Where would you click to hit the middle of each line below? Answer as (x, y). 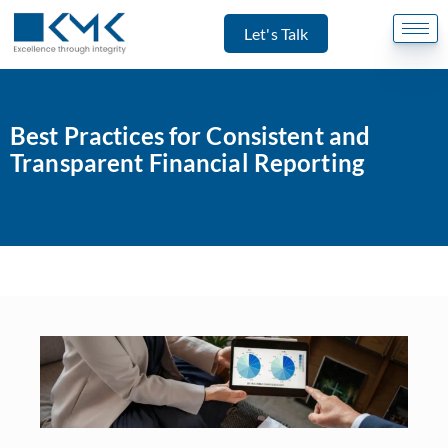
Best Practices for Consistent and (190, 135)
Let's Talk (276, 33)
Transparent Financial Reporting (187, 162)
